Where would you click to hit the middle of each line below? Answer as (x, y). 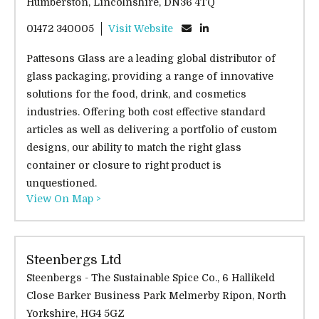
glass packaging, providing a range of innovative (150, 76)
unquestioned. (62, 183)
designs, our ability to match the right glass (134, 147)
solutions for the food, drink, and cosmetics (136, 94)
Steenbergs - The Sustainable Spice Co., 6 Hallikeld (124, 277)
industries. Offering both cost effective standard (146, 111)
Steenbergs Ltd (74, 260)
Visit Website (141, 28)
